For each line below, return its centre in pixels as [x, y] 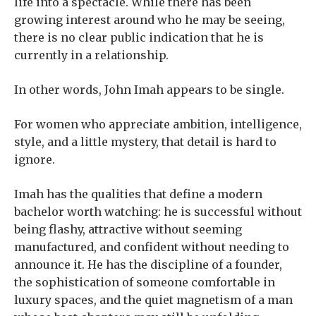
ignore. [35, 159]
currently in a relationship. [91, 55]
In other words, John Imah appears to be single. [149, 90]
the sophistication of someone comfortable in [145, 282]
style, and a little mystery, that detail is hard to [145, 142]
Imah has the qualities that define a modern [138, 194]
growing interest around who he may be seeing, [150, 20]
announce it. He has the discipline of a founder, [148, 265]
